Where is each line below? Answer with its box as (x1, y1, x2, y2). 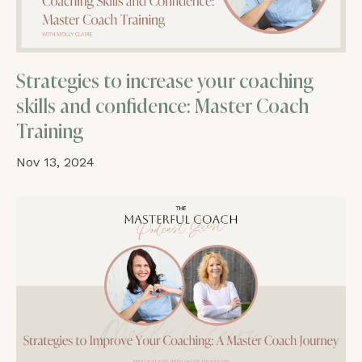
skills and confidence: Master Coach (16, 95, 309, 119)
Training (16, 120, 83, 144)
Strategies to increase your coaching (16, 69, 314, 94)
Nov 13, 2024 (16, 154, 95, 170)
